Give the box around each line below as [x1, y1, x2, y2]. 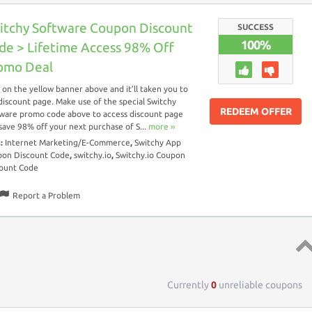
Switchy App [134, 138, 181, 148]
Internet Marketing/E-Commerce [5, 138, 130, 148]
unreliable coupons [217, 279, 302, 291]
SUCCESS [237, 22, 274, 31]
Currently [167, 279, 211, 291]
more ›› [148, 122, 175, 132]
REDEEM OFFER [219, 105, 292, 117]
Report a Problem [13, 191, 80, 201]
